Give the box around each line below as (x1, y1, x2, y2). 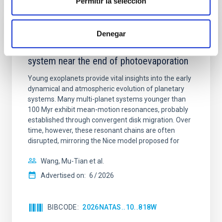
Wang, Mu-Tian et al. (41, 157, 104, 165)
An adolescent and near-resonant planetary (28, 42, 193, 54)
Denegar (96, 29, 126, 38)
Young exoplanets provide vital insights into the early (28, 74, 191, 82)
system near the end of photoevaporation (28, 55, 188, 67)
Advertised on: (41, 171, 86, 179)
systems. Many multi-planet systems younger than (28, 95, 186, 103)
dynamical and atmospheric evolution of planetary (28, 85, 184, 93)
